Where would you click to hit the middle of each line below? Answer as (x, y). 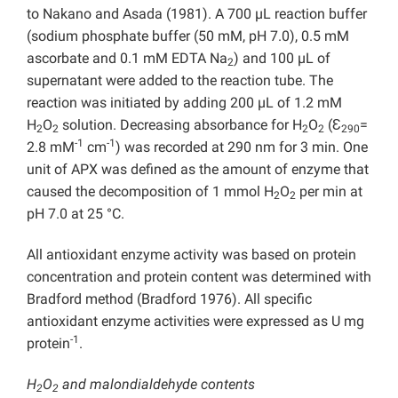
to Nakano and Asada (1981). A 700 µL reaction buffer (197, 14)
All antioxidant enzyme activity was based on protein (191, 255)
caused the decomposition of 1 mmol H (150, 192)
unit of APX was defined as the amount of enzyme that (198, 170)
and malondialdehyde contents (157, 385)
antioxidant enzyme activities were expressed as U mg (195, 322)
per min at (329, 192)
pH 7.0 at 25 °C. (76, 214)
